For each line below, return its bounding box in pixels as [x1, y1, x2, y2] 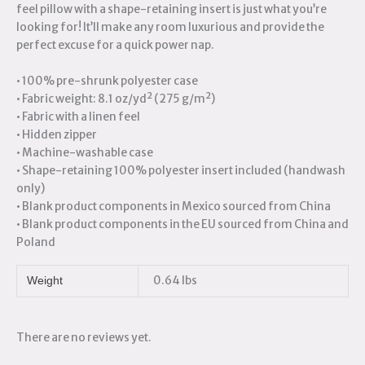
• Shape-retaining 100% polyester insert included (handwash [16, 163, 345, 178]
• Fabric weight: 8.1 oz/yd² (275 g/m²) [16, 91, 215, 106]
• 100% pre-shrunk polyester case [16, 73, 198, 88]
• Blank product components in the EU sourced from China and [16, 217, 349, 231]
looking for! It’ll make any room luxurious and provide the [16, 20, 324, 34]
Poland [16, 235, 55, 249]
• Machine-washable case [16, 145, 153, 160]
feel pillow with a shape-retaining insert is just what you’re [16, 2, 327, 16]
